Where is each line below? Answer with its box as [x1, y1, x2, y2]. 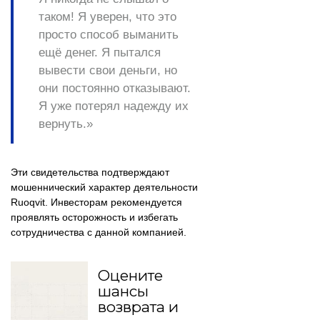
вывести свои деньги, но [39, 64, 177, 78]
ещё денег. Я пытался [39, 46, 161, 60]
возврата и [97, 297, 179, 316]
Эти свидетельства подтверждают [11, 166, 169, 179]
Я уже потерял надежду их [39, 99, 189, 114]
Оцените [97, 266, 163, 284]
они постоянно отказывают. [39, 81, 191, 96]
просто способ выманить [39, 28, 179, 42]
